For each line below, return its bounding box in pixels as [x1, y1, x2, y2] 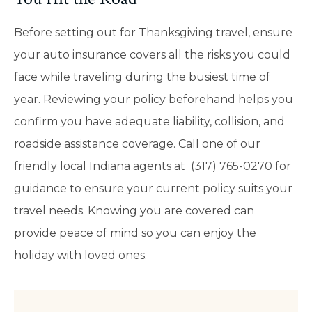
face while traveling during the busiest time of [14, 70, 270, 84]
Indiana [89, 159, 133, 173]
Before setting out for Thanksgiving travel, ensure [14, 25, 292, 39]
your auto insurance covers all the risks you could [14, 47, 290, 61]
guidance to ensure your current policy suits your [14, 181, 292, 195]
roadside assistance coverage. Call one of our [14, 136, 260, 150]
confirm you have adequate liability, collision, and [14, 114, 285, 128]
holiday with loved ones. [14, 248, 150, 262]
